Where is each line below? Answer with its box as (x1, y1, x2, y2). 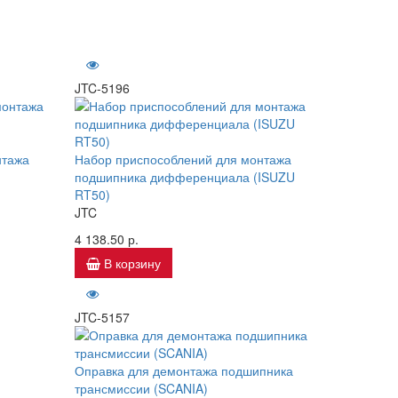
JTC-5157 (74, 308, 130, 326)
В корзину (103, 254, 161, 272)
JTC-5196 (74, 79, 130, 97)
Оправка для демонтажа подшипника (74, 362, 293, 379)
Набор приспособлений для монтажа (74, 150, 291, 168)
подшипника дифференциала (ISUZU (74, 168, 295, 186)
